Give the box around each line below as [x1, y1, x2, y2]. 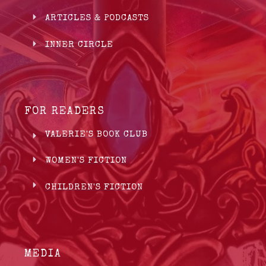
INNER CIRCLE [45, 40, 113, 49]
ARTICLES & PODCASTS [45, 13, 149, 23]
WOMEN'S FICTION [45, 156, 127, 165]
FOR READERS [24, 106, 105, 117]
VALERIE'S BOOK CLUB [45, 129, 148, 139]
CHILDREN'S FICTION [45, 182, 143, 192]
